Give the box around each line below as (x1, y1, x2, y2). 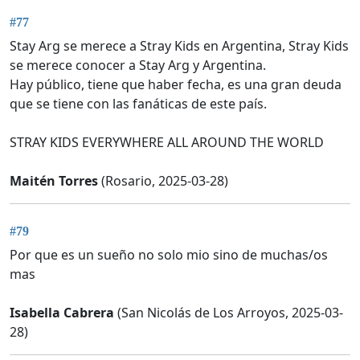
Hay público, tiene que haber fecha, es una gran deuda (10, 76, 342, 94)
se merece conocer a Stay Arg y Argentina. (10, 56, 266, 75)
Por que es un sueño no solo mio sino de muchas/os (10, 245, 328, 264)
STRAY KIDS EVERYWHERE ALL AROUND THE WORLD (10, 133, 324, 152)
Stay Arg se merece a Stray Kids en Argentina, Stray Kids (10, 37, 349, 55)
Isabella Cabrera (10, 303, 114, 321)
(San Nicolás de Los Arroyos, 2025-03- (114, 303, 343, 321)
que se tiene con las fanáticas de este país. (10, 95, 267, 113)
